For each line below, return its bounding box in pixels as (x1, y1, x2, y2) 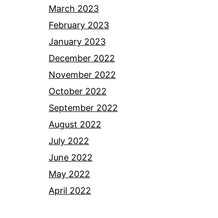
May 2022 (49, 169, 90, 180)
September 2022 (49, 103, 118, 113)
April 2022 (49, 185, 91, 196)
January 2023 (49, 36, 106, 47)
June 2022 (49, 152, 92, 163)
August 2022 (49, 119, 101, 130)
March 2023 (49, 3, 99, 14)
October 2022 (49, 86, 107, 97)
